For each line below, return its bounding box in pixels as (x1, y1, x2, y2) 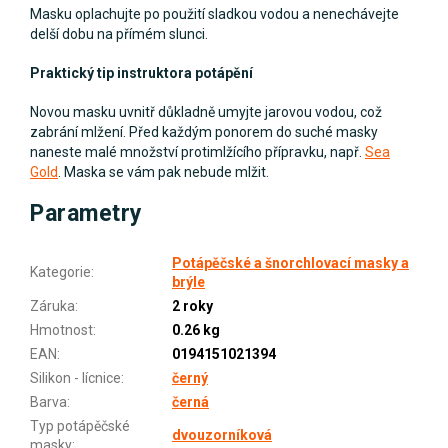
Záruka (30, 297, 75, 314)
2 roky (172, 297, 213, 314)
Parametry (30, 199, 143, 227)
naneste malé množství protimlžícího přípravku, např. (30, 143, 365, 160)
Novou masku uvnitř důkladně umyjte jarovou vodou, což (30, 103, 382, 120)
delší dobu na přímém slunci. (30, 25, 208, 42)
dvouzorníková (172, 426, 272, 443)
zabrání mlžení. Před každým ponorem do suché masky (30, 123, 378, 140)
